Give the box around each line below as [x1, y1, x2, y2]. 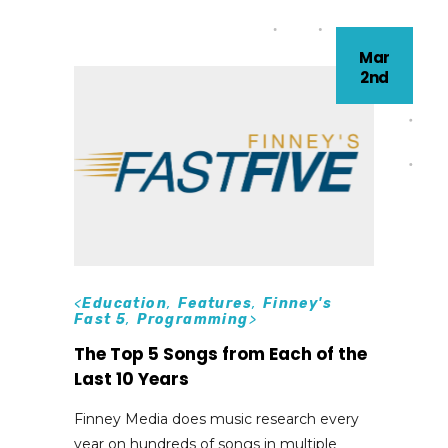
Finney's [262, 294, 333, 312]
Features [177, 294, 253, 312]
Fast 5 [74, 310, 127, 328]
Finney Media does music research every [74, 409, 359, 428]
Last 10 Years [74, 366, 189, 391]
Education [82, 294, 168, 312]
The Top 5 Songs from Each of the [74, 341, 367, 366]
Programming [137, 310, 249, 328]
